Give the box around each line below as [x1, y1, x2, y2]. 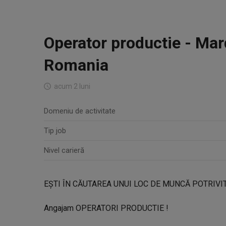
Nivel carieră [44, 146, 84, 155]
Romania [44, 55, 108, 75]
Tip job [44, 126, 66, 135]
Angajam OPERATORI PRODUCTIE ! [44, 203, 168, 213]
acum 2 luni [54, 82, 90, 90]
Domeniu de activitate [44, 106, 116, 116]
